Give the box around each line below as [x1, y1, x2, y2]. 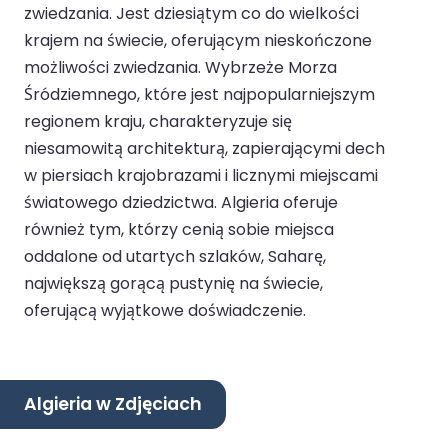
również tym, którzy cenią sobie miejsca [24, 217, 334, 241]
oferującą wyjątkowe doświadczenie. [24, 298, 306, 322]
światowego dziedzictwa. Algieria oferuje [24, 190, 338, 214]
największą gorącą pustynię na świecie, [24, 271, 323, 295]
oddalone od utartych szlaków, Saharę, [24, 244, 326, 268]
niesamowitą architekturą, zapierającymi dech [24, 136, 385, 160]
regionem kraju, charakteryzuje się [24, 109, 292, 133]
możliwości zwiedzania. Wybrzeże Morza [24, 55, 337, 79]
